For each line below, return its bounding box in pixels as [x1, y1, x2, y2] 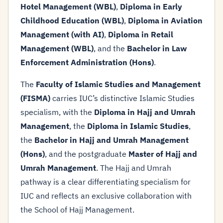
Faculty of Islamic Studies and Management [36, 79, 201, 89]
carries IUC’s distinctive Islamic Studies [50, 93, 195, 103]
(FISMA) [20, 93, 50, 103]
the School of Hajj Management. [20, 205, 134, 215]
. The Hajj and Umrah [96, 163, 171, 173]
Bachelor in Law [127, 43, 187, 53]
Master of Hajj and [128, 149, 197, 159]
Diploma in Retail [108, 29, 173, 39]
